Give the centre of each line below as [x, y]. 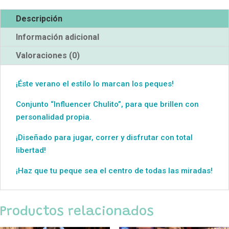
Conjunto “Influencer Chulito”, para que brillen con [107, 105]
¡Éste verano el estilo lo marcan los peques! [95, 84]
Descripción [39, 19]
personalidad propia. [54, 117]
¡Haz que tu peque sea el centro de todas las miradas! [114, 171]
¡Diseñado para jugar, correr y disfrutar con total [104, 138]
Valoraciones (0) [48, 56]
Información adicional [58, 37]
